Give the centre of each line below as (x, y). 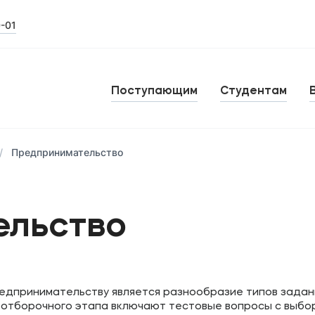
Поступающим (154, 91)
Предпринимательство (67, 152)
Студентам (253, 91)
